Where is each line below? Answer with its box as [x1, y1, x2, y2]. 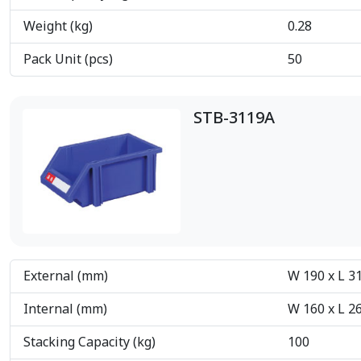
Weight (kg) [23, 16, 93, 36]
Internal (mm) [23, 299, 107, 319]
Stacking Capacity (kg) [23, 332, 156, 352]
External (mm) [23, 266, 108, 286]
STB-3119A [193, 106, 275, 131]
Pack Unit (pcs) [23, 49, 113, 69]
